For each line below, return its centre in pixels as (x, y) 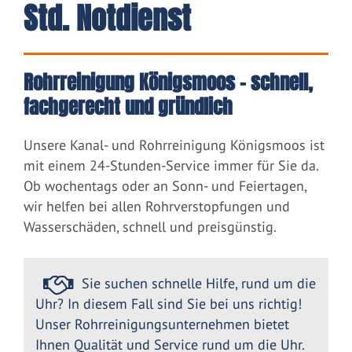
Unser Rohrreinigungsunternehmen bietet (162, 324)
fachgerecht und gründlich (128, 107)
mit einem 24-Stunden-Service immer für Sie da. (171, 166)
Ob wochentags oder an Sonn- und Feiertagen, (165, 186)
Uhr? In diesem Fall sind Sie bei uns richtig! (169, 304)
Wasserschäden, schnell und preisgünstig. (150, 227)
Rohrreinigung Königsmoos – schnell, (168, 83)
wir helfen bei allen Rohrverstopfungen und (157, 207)
